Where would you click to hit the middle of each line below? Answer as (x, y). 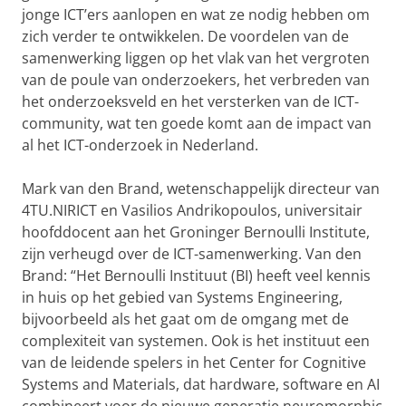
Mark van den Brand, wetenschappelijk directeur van (201, 188)
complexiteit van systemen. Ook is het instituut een (196, 340)
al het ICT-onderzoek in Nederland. (140, 145)
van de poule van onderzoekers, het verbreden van (196, 79)
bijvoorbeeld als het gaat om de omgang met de (185, 319)
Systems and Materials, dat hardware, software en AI (201, 384)
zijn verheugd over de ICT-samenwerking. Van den (192, 253)
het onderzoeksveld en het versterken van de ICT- (190, 101)
